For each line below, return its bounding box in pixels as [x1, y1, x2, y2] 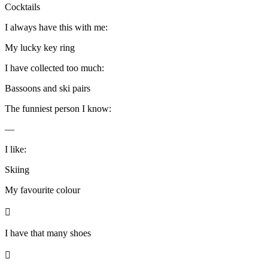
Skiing [5, 164, 29, 175]
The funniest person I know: [5, 103, 111, 114]
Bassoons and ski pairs [5, 83, 90, 93]
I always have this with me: [5, 22, 108, 32]
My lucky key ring [5, 42, 75, 53]
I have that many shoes [5, 227, 91, 238]
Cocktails [5, 1, 40, 12]
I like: [5, 144, 26, 154]
